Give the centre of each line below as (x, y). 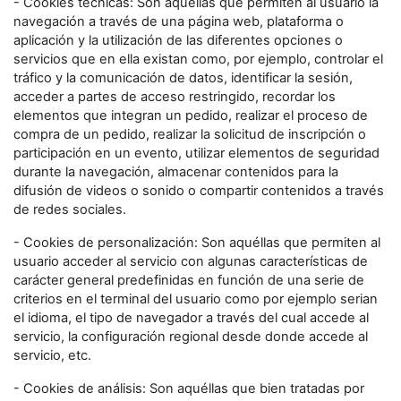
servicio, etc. (52, 355)
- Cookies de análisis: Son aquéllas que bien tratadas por (189, 388)
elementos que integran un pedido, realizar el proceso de (191, 115)
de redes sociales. (70, 209)
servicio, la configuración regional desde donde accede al (191, 337)
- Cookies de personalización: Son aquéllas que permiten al (197, 243)
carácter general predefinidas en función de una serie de (189, 280)
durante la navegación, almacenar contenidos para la (176, 172)
